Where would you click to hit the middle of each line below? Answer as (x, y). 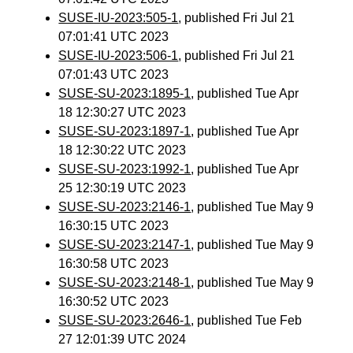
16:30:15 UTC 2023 (114, 226)
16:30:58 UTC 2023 (114, 264)
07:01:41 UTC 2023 (114, 37)
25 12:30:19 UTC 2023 (123, 188)
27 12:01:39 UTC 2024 (123, 339)
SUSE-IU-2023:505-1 (119, 18)
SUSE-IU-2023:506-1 (119, 56)
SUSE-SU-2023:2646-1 (125, 320)
